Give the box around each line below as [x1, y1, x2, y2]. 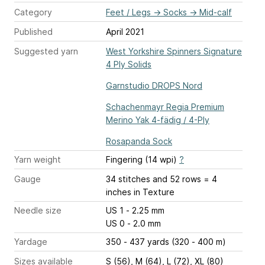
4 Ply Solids [106, 59, 151, 69]
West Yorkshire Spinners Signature [106, 46, 242, 56]
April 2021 [106, 27, 144, 37]
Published [14, 27, 53, 37]
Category [14, 7, 52, 17]
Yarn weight [14, 154, 61, 164]
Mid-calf [199, 7, 232, 17]
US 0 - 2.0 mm [106, 218, 161, 228]
